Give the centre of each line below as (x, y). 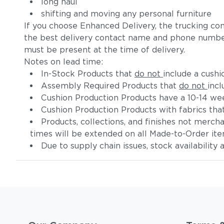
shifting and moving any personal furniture (126, 14)
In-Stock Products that (88, 74)
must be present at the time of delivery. (104, 50)
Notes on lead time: (63, 62)
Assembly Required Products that (110, 86)
